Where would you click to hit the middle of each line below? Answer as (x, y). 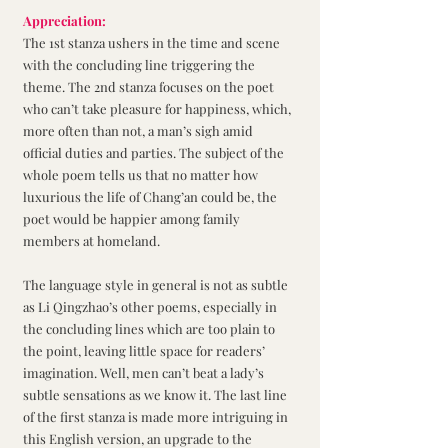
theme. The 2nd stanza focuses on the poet (150, 87)
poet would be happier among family (133, 219)
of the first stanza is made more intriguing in (157, 417)
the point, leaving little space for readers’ (145, 351)
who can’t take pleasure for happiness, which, (158, 109)
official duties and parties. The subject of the (155, 153)
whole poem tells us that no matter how (142, 175)
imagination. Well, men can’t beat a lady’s (145, 373)
